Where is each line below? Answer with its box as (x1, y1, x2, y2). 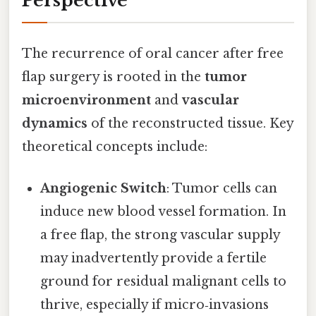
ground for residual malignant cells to (40, 273, 287, 289)
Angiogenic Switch (40, 180, 167, 196)
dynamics (22, 115, 87, 131)
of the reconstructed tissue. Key (87, 115, 293, 131)
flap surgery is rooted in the (22, 68, 205, 85)
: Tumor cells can (166, 180, 278, 196)
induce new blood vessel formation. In (40, 203, 287, 219)
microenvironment (22, 92, 151, 108)
